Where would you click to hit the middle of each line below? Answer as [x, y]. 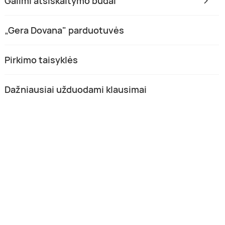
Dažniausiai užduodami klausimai [76, 90]
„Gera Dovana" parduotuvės [65, 30]
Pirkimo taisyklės [41, 60]
